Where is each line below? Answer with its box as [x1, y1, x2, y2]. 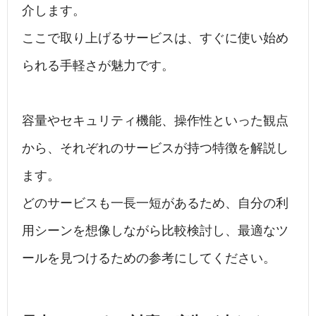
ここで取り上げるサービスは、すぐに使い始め [22, 31, 288, 46]
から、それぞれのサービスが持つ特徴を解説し [22, 141, 288, 156]
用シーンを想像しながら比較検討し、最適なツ [22, 224, 288, 238]
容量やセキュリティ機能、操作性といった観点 [22, 114, 288, 128]
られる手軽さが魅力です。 [22, 59, 174, 73]
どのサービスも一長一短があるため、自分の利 [22, 196, 288, 211]
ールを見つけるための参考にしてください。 [22, 251, 276, 266]
